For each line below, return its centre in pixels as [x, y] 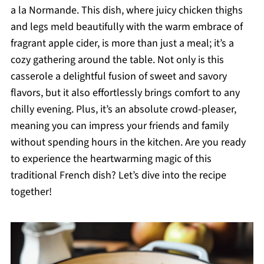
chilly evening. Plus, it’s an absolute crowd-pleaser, [123, 109]
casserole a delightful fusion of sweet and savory [118, 76]
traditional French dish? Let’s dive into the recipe [118, 175]
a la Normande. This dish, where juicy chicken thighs [126, 10]
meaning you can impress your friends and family [119, 126]
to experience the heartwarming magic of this [111, 159]
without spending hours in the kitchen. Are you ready [128, 142]
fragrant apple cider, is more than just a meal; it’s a [122, 43]
